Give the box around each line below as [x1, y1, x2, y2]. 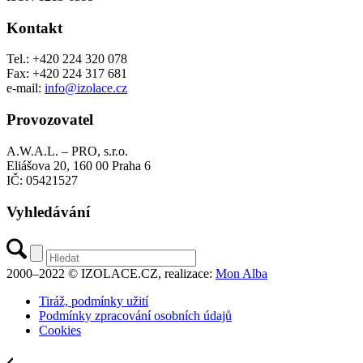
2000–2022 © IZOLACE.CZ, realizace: [6, 267, 216, 281]
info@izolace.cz [45, 81, 127, 96]
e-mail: [6, 81, 45, 96]
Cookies [39, 323, 81, 338]
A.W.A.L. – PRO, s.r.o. [6, 143, 128, 158]
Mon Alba [216, 267, 267, 281]
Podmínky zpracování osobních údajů [39, 309, 232, 323]
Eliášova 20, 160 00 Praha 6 [6, 158, 151, 173]
